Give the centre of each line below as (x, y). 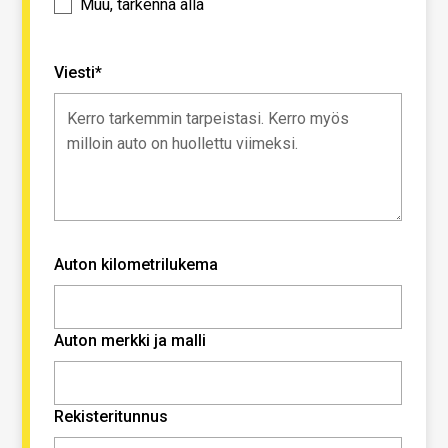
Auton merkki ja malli (130, 340)
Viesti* (78, 72)
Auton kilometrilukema (136, 264)
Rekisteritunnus (111, 416)
